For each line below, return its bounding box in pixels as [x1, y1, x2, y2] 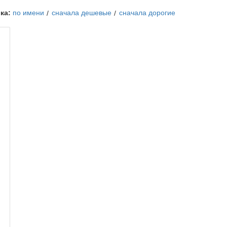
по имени [13, 9, 44, 17]
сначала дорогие [119, 9, 175, 17]
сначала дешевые [52, 9, 111, 17]
